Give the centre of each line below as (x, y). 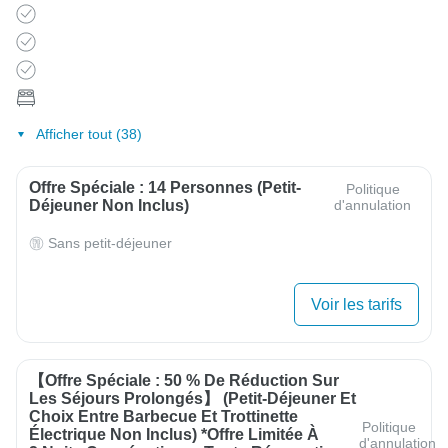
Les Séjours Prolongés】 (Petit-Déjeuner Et (192, 399)
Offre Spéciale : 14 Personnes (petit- (165, 188)
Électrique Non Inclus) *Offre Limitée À (174, 435)
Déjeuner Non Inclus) (109, 206)
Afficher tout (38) (88, 134)
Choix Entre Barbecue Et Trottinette (163, 417)
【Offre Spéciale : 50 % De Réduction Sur (184, 381)
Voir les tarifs (356, 305)
